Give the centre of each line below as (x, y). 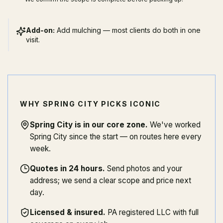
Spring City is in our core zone (88, 125)
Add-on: (40, 30)
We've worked (175, 125)
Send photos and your (145, 168)
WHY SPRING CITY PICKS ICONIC (91, 104)
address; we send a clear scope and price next (111, 180)
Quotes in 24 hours (66, 168)
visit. (33, 40)
